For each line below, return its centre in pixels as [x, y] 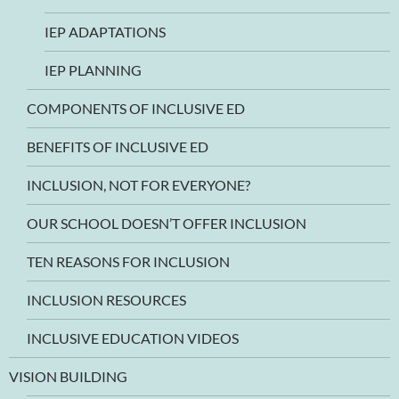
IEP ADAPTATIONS [105, 31]
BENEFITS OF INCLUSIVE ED [118, 146]
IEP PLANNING [93, 69]
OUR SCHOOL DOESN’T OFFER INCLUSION [167, 223]
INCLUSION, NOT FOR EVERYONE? [138, 184]
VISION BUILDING [68, 376]
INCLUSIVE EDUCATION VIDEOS [133, 338]
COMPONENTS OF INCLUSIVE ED [136, 108]
